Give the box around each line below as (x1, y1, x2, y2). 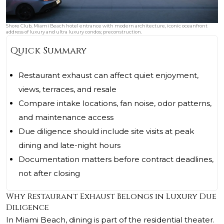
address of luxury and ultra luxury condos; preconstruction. (6, 29, 142, 35)
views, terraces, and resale (18, 84, 116, 94)
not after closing (18, 168, 80, 178)
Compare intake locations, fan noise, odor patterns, (18, 98, 211, 108)
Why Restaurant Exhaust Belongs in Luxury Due (6, 191, 216, 202)
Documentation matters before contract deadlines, (18, 154, 213, 164)
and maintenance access (18, 112, 113, 122)
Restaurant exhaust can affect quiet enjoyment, (18, 70, 198, 80)
